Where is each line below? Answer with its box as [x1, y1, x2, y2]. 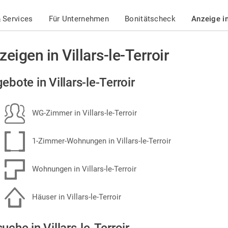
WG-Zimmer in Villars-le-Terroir [30, 108, 137, 118]
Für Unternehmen [48, 14, 109, 23]
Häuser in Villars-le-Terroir [30, 192, 121, 202]
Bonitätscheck [125, 14, 176, 23]
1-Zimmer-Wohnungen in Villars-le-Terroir [30, 136, 171, 146]
